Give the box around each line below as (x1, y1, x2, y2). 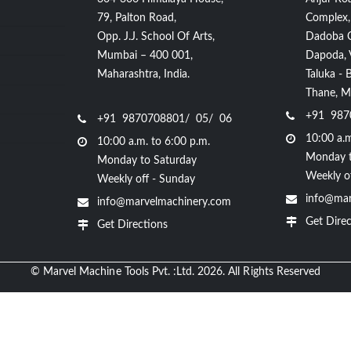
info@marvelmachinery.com (97, 196, 232, 208)
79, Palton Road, (97, 12, 177, 24)
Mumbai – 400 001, (97, 49, 194, 61)
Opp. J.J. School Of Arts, (97, 31, 215, 42)
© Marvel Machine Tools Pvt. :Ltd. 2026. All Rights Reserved (30, 266, 321, 277)
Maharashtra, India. (97, 68, 190, 80)
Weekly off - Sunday (97, 173, 196, 185)
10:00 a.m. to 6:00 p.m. (97, 136, 211, 147)
